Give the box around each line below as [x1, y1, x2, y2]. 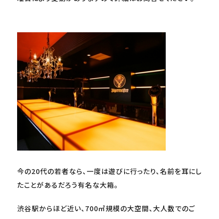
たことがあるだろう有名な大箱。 [17, 180, 118, 190]
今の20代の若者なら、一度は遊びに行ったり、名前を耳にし [17, 166, 202, 176]
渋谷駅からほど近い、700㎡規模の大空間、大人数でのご [17, 203, 195, 213]
